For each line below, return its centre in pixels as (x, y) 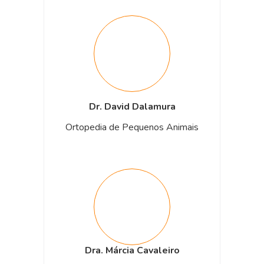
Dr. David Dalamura (132, 106)
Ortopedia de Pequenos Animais (132, 127)
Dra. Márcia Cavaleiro (132, 250)
